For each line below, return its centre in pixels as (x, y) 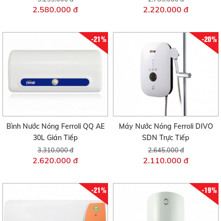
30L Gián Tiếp (55, 138)
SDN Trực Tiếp (166, 138)
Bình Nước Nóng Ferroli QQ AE (55, 127)
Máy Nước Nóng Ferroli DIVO (166, 127)
